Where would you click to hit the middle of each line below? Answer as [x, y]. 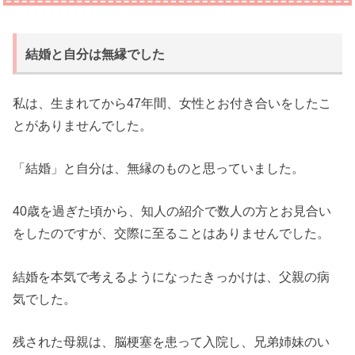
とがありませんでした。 [83, 125]
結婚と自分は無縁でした [95, 54]
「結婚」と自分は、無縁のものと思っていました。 [159, 168]
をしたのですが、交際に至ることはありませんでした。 [172, 233]
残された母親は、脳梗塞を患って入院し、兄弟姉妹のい [172, 341]
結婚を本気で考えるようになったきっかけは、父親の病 [172, 276]
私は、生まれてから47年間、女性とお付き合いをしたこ [172, 103]
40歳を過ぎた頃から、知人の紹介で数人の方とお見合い [172, 211]
